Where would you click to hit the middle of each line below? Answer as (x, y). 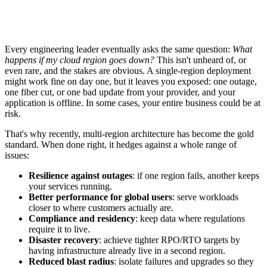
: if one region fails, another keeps (196, 175)
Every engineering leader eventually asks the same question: (119, 49)
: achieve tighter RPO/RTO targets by (170, 240)
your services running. (70, 186)
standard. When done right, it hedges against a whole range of (121, 144)
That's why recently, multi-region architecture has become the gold (129, 133)
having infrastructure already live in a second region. (127, 250)
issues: (17, 155)
